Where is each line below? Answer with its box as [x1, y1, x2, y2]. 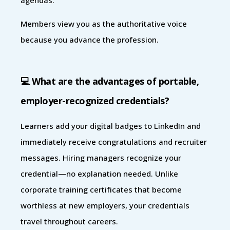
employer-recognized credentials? [21, 94, 169, 107]
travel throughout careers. [21, 216, 118, 226]
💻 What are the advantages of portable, [21, 74, 199, 87]
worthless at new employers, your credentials [21, 200, 189, 210]
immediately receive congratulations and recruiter [21, 136, 207, 147]
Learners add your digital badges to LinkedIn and [21, 120, 201, 131]
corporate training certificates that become [21, 184, 182, 195]
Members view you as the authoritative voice [21, 18, 187, 29]
